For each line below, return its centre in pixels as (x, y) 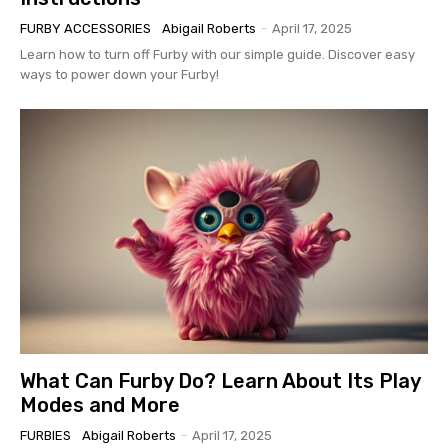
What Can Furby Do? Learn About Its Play (220, 381)
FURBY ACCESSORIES (85, 29)
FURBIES (45, 436)
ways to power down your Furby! (119, 75)
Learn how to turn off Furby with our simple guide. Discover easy (217, 55)
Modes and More (100, 405)
